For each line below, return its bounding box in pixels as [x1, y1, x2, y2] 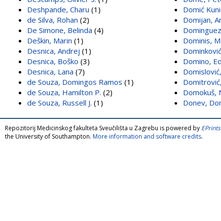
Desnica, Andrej [27, 45, 80, 56]
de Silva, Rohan [27, 14, 78, 25]
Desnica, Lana [27, 66, 74, 76]
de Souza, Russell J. [27, 97, 92, 108]
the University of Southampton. [5, 132, 93, 141]
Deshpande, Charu [27, 4, 89, 14]
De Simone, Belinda [27, 25, 92, 35]
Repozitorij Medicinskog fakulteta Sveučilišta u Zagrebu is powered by [5, 123, 201, 132]
